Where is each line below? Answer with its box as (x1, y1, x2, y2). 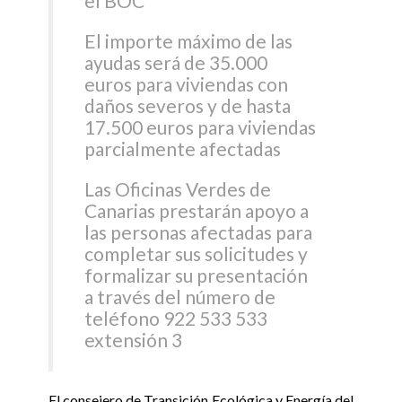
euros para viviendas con (84, 73, 289, 96)
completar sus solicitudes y (84, 242, 309, 266)
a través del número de (84, 285, 276, 309)
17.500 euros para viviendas (84, 116, 317, 139)
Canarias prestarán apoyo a (84, 199, 310, 223)
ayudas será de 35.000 (84, 51, 268, 74)
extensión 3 (84, 328, 183, 352)
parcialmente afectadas (84, 137, 282, 161)
